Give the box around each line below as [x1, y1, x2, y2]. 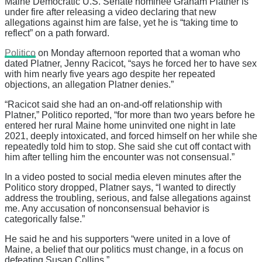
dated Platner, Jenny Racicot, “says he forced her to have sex [5, 58, 257, 69]
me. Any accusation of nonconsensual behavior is [5, 204, 209, 214]
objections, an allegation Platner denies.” [5, 80, 174, 90]
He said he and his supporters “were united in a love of [5, 234, 230, 244]
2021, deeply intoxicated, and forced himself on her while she [5, 131, 257, 142]
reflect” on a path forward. [5, 28, 109, 39]
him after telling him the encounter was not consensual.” [5, 152, 235, 163]
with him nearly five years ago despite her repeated [5, 69, 215, 80]
